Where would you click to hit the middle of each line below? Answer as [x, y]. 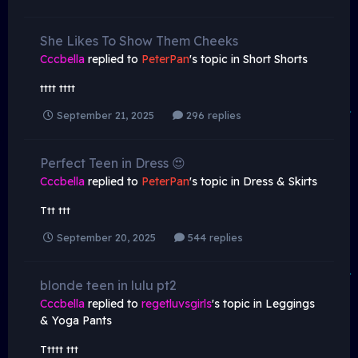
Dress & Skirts [280, 182]
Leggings [290, 304]
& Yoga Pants [76, 321]
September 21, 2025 [105, 115]
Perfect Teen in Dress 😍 [113, 163]
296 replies [212, 115]
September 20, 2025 [106, 238]
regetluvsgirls [177, 304]
